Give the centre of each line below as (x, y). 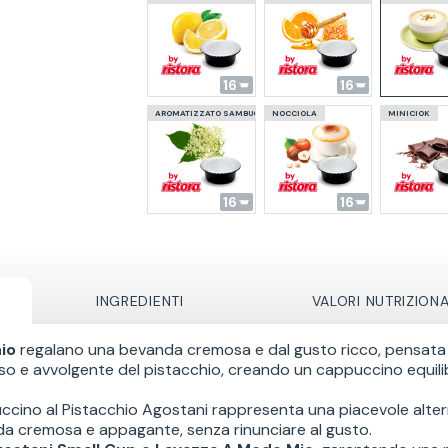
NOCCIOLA (294, 112)
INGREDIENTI (139, 300)
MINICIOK (409, 112)
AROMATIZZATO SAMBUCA (209, 112)
